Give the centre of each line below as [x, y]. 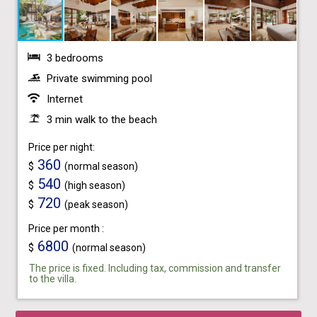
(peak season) [96, 204]
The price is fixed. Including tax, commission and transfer [155, 268]
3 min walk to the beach [102, 120]
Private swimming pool [99, 79]
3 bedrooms [75, 58]
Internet [64, 99]
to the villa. [52, 279]
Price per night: [61, 147]
